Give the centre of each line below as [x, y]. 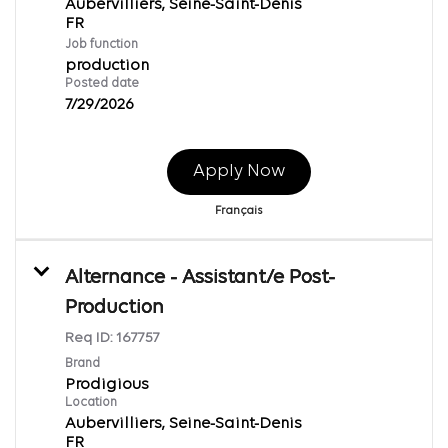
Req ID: [90, 338]
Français [238, 210]
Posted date [102, 83]
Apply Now [238, 171]
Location [91, 402]
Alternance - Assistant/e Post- [200, 277]
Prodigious [107, 384]
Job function [101, 44]
